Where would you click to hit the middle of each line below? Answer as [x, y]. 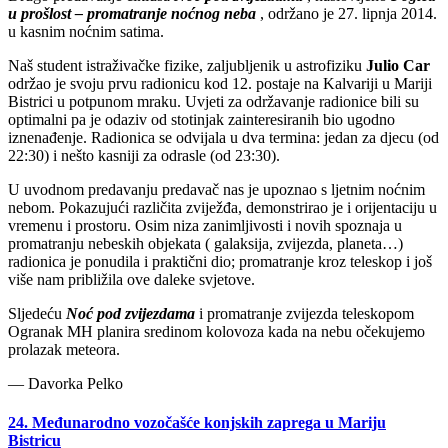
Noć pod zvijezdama [132, 313]
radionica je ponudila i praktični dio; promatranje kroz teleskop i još [220, 261]
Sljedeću [37, 313]
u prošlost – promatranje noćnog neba [134, 13]
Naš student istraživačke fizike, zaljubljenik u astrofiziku [187, 65]
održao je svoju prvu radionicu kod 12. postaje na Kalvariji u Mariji [220, 83]
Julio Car [398, 65]
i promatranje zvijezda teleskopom [306, 313]
